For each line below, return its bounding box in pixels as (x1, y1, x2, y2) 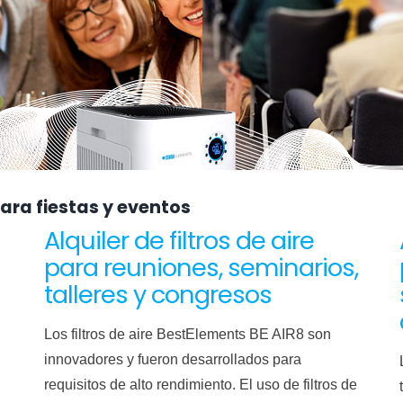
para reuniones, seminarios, (44, 250, 359, 285)
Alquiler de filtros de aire (44, 223, 315, 258)
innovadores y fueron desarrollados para (44, 352, 302, 367)
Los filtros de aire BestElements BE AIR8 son (44, 327, 332, 342)
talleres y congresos (44, 277, 273, 312)
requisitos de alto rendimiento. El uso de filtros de (44, 377, 358, 392)
